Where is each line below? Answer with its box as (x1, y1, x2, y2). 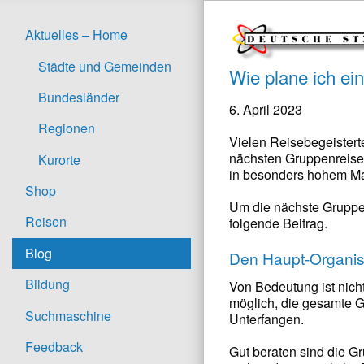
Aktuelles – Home (25, 25, 128, 45)
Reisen (25, 212, 67, 232)
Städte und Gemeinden (38, 56, 171, 76)
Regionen (38, 119, 95, 138)
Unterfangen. (229, 310, 304, 328)
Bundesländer (38, 87, 119, 106)
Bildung (25, 275, 70, 294)
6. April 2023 (229, 100, 302, 119)
